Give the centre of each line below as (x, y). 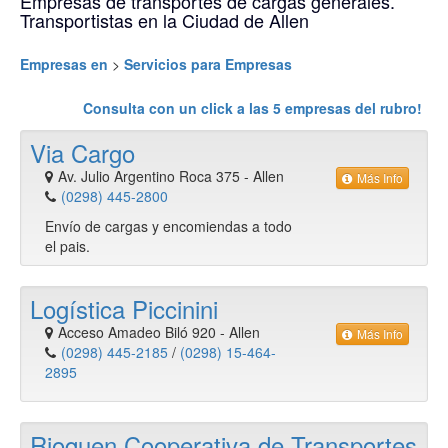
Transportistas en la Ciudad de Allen (164, 20)
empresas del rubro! (351, 108)
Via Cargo (82, 152)
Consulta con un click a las (178, 108)
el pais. (67, 246)
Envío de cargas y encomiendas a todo (168, 226)
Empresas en (66, 64)
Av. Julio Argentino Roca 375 (149, 176)
